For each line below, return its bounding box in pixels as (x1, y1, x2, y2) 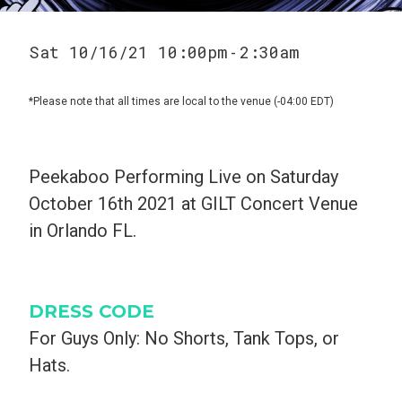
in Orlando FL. (29, 219, 136, 241)
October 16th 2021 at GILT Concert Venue (29, 192, 358, 214)
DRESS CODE (29, 300, 154, 322)
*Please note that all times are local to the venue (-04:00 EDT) (29, 94, 334, 108)
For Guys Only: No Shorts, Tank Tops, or (29, 327, 339, 349)
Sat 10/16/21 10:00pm (29, 40, 227, 63)
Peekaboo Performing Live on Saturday (29, 165, 338, 188)
